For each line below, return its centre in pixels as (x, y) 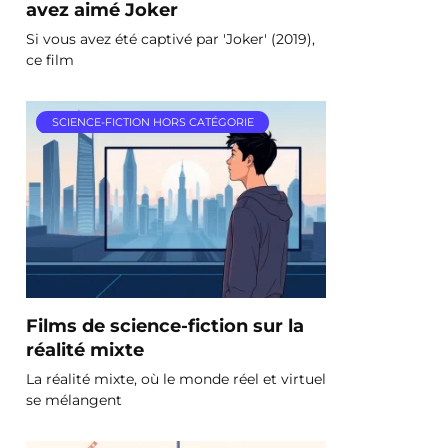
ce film (50, 59)
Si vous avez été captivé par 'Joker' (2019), (170, 38)
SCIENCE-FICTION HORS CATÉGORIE (152, 122)
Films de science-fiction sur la (165, 325)
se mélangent (74, 399)
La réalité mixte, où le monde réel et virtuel (176, 378)
